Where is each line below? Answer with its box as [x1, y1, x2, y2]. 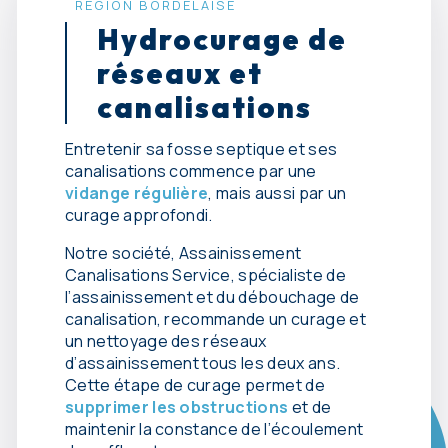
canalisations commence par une [65, 160, 317, 183]
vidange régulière [65, 182, 209, 205]
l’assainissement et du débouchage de [65, 286, 360, 309]
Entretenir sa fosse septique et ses [65, 138, 338, 161]
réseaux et [97, 54, 263, 91]
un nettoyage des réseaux [65, 330, 267, 353]
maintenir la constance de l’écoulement [65, 418, 364, 441]
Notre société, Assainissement [65, 242, 302, 265]
